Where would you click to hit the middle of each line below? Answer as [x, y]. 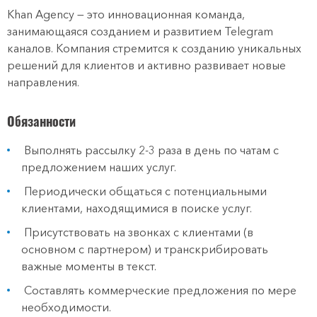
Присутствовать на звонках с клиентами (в [137, 232]
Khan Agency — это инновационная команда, [126, 14]
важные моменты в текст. [89, 266]
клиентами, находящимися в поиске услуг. [137, 208]
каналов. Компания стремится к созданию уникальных [154, 48]
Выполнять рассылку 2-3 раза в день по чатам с [150, 150]
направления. [45, 82]
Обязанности [41, 121]
